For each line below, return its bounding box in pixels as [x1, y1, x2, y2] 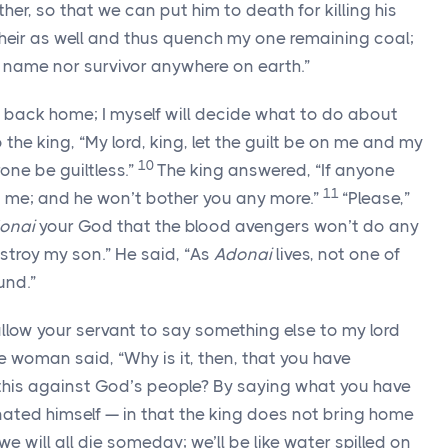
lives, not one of [272, 244, 400, 264]
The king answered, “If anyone [157, 160, 395, 180]
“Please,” [342, 188, 410, 208]
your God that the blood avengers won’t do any [35, 216, 419, 236]
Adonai [214, 244, 272, 264]
